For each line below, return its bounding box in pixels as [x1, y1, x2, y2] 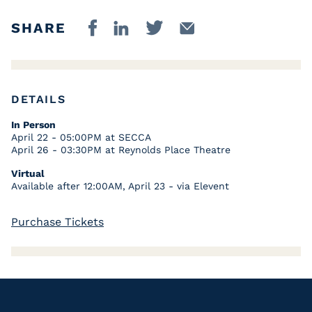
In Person [11, 119, 56, 131]
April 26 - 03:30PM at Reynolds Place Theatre [11, 144, 231, 156]
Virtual [11, 168, 45, 180]
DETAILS [11, 93, 66, 107]
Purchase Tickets [11, 215, 104, 229]
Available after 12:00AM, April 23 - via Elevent [11, 180, 229, 192]
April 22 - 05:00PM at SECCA [11, 132, 151, 143]
